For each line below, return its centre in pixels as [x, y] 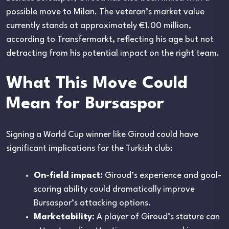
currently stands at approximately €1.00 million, [99, 26]
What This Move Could [97, 83]
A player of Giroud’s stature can [157, 217]
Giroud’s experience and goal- [162, 175]
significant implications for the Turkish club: [89, 148]
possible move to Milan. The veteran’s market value [105, 12]
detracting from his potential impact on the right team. [113, 53]
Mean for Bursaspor [85, 104]
